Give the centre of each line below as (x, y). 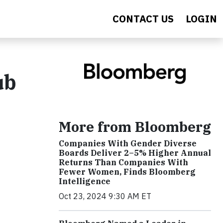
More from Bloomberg (135, 126)
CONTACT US (143, 19)
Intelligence (85, 181)
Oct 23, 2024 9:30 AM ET (105, 196)
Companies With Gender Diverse (128, 143)
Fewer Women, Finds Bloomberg (127, 171)
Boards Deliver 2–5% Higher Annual (135, 153)
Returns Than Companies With (123, 162)
